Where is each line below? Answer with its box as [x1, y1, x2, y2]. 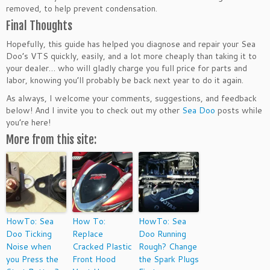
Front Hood [72, 253, 116, 265]
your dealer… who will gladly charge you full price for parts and [6, 61, 247, 74]
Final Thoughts [6, 18, 72, 33]
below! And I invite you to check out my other [6, 104, 182, 116]
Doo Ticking [6, 227, 52, 240]
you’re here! [6, 116, 51, 128]
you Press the [6, 253, 58, 265]
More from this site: [6, 132, 96, 147]
